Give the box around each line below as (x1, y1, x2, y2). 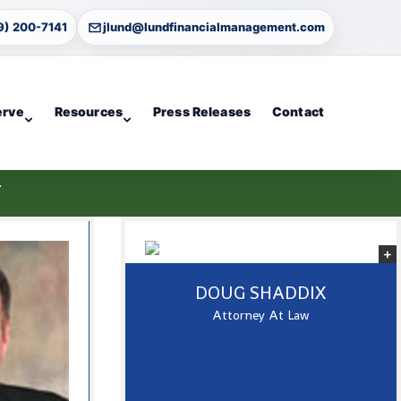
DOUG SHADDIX (195, 280, 327, 304)
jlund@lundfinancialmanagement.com (103, 20, 325, 34)
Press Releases (153, 104, 252, 120)
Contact (272, 104, 324, 120)
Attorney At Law (212, 306, 310, 323)
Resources (54, 104, 124, 120)
